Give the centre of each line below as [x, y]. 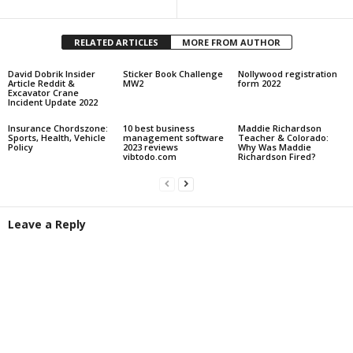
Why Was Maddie [274, 147]
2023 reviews [150, 147]
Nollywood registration [287, 73]
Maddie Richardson [279, 128]
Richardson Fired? [277, 156]
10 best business [158, 128]
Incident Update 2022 [53, 102]
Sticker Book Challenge [173, 73]
